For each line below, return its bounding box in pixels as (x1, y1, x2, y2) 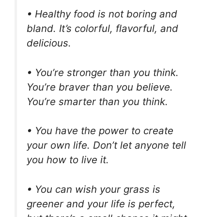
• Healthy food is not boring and (27, 7, 177, 20)
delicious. (27, 36, 71, 49)
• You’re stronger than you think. (27, 66, 179, 78)
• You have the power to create (27, 124, 173, 137)
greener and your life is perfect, (27, 197, 175, 210)
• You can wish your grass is (27, 183, 160, 195)
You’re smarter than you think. (27, 95, 168, 108)
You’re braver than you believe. (27, 80, 173, 93)
